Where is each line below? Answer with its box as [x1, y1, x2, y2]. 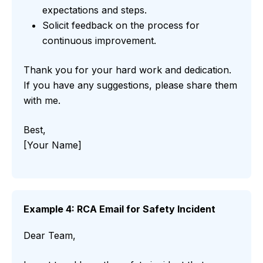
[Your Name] [23, 139, 82, 151]
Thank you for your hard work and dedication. [23, 64, 231, 76]
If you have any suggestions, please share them [23, 79, 237, 92]
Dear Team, [23, 230, 76, 242]
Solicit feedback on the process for [42, 19, 200, 32]
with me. [23, 95, 60, 107]
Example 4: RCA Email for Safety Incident [23, 203, 215, 215]
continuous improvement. [42, 35, 156, 47]
